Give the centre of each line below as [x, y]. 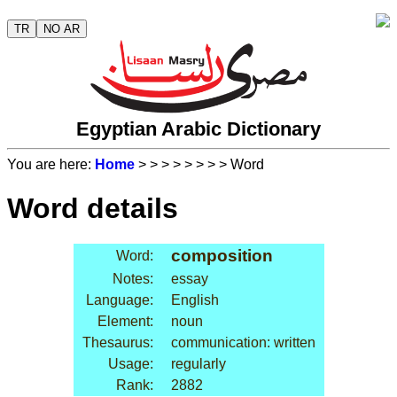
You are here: [51, 165]
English [195, 300]
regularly [198, 364]
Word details [93, 208]
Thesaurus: [117, 343]
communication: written [243, 343]
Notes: [132, 279]
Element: [125, 322]
